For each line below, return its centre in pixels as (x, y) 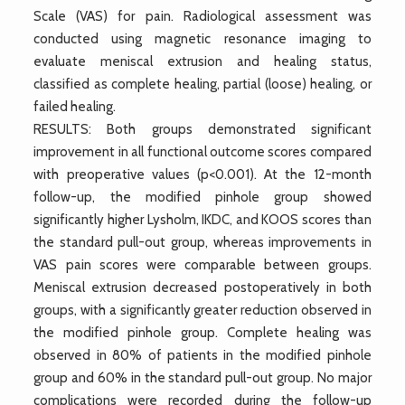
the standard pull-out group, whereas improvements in (202, 242)
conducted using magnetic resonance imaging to (202, 38)
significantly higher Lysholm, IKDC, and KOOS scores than (202, 219)
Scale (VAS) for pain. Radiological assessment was (202, 16)
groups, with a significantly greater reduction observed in (202, 310)
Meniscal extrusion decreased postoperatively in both (202, 287)
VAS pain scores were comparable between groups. (202, 264)
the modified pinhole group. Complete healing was (202, 332)
